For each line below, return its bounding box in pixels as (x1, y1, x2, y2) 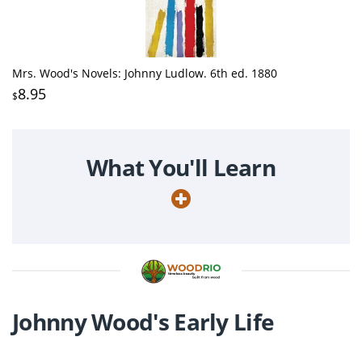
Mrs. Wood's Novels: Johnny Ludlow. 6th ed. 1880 (12, 65, 277, 81)
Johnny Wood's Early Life (12, 305, 275, 337)
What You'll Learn (86, 151, 276, 183)
